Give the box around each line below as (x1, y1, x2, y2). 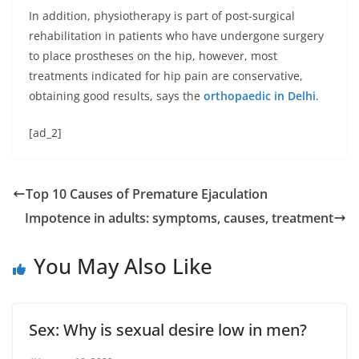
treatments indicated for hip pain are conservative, (29, 68, 303, 83)
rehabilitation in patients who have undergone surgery (29, 28, 324, 43)
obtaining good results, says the (29, 88, 204, 103)
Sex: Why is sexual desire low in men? (29, 319, 307, 341)
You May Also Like (34, 252, 212, 280)
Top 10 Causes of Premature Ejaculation (26, 185, 268, 203)
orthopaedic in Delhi (204, 88, 316, 103)
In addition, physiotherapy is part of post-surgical (29, 8, 295, 23)
